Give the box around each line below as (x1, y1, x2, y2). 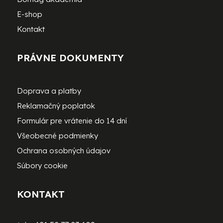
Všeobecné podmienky (16, 131, 98, 141)
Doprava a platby (16, 86, 81, 96)
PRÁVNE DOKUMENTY (16, 52, 124, 64)
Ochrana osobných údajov (16, 146, 111, 156)
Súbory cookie (16, 161, 68, 171)
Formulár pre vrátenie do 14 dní (16, 116, 127, 126)
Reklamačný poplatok (16, 101, 95, 111)
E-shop (16, 9, 42, 19)
